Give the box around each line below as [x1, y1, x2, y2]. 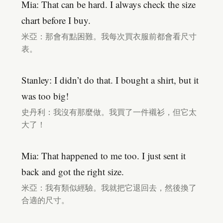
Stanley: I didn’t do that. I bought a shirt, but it [21, 74, 199, 86]
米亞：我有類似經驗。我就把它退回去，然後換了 [21, 182, 197, 193]
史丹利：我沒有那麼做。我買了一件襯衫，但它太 [21, 107, 197, 117]
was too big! [21, 90, 69, 102]
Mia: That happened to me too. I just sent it [21, 149, 186, 162]
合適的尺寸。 [21, 195, 69, 206]
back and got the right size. [21, 165, 124, 178]
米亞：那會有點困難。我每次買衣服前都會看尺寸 [21, 31, 197, 42]
